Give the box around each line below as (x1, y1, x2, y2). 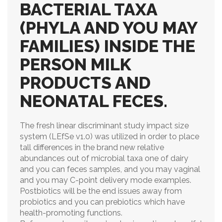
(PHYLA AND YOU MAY (20, 18, 197, 38)
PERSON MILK (20, 55, 131, 74)
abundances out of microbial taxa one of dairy (20, 154, 188, 163)
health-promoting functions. (20, 208, 122, 218)
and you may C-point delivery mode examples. (20, 175, 191, 185)
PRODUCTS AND (20, 73, 151, 93)
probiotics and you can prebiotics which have (20, 197, 185, 207)
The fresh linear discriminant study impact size (20, 121, 189, 130)
